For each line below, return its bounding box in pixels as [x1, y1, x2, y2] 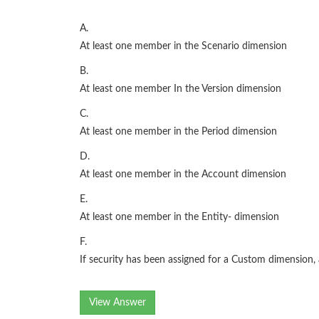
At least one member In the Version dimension [80, 84, 281, 95]
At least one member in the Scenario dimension [80, 41, 287, 52]
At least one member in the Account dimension [80, 169, 286, 180]
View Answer [89, 298, 146, 308]
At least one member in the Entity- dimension [80, 212, 279, 223]
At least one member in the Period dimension [80, 127, 277, 137]
